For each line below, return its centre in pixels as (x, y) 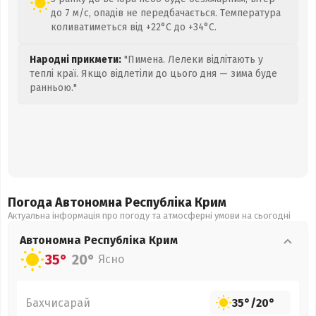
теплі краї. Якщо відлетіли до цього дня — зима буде (153, 74)
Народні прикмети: (75, 60)
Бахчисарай (58, 303)
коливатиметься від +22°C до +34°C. (134, 27)
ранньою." (53, 88)
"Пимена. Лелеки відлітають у (192, 60)
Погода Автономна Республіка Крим (117, 202)
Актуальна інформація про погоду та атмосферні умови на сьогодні (149, 215)
